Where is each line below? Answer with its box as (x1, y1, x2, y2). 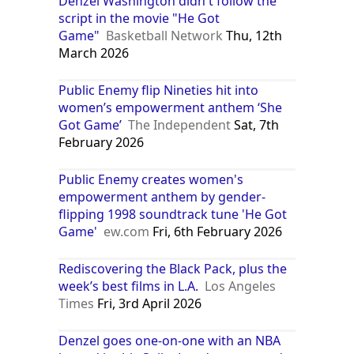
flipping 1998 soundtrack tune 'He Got (58, 205, 288, 223)
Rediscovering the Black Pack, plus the (58, 259, 288, 277)
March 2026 (58, 43, 130, 62)
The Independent (128, 115, 232, 134)
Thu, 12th (223, 26, 283, 44)
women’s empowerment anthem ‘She (58, 98, 283, 116)
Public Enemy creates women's (58, 170, 244, 188)
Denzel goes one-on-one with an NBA (58, 331, 281, 349)
